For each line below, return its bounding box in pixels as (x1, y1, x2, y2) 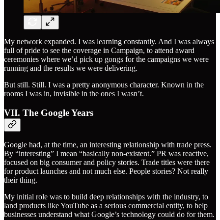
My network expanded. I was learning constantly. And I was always (4, 37, 214, 46)
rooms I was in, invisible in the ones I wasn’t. (4, 89, 144, 98)
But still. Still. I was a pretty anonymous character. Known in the (4, 80, 204, 89)
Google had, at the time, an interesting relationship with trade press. (4, 140, 212, 149)
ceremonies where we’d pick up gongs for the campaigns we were (4, 55, 209, 63)
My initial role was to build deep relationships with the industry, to (4, 192, 208, 201)
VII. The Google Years (4, 107, 93, 118)
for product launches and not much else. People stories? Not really (4, 167, 208, 176)
